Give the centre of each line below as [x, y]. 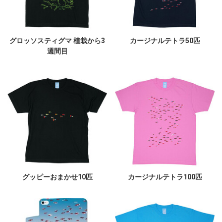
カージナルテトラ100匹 [165, 177]
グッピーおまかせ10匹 [57, 177]
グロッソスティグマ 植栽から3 [57, 40]
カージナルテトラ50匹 [165, 40]
